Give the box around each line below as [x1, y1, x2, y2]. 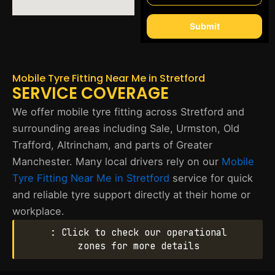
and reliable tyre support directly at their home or [12, 188, 250, 201]
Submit [189, 21, 220, 31]
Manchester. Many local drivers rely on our [12, 155, 222, 168]
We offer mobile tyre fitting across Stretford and [12, 106, 244, 118]
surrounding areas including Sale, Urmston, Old [12, 122, 239, 134]
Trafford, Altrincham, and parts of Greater [12, 139, 212, 151]
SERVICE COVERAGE [12, 82, 169, 104]
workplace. [12, 205, 64, 217]
